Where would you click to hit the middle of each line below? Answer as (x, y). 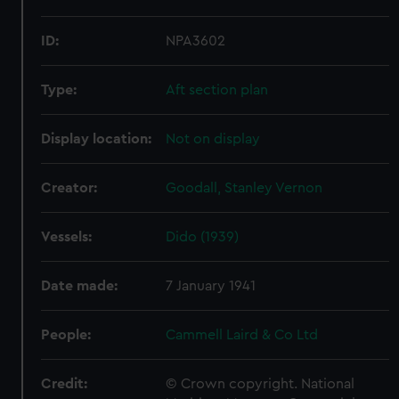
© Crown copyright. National (261, 384)
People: (66, 335)
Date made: (80, 286)
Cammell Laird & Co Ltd (242, 335)
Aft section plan (217, 90)
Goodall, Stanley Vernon (244, 188)
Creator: (69, 188)
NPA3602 (196, 41)
